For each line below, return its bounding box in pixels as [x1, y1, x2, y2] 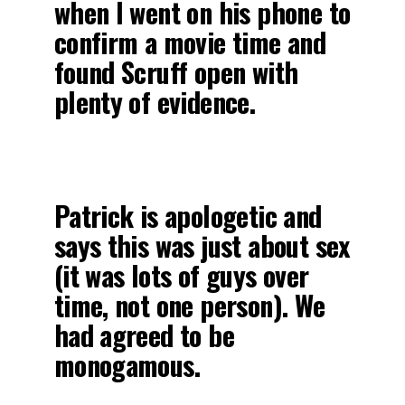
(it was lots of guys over [53, 255, 309, 297]
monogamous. [53, 344, 201, 386]
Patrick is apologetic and [53, 195, 322, 237]
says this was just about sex [53, 225, 350, 267]
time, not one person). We [53, 285, 325, 326]
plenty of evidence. [53, 81, 256, 123]
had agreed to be [53, 315, 234, 356]
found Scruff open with [53, 52, 298, 93]
